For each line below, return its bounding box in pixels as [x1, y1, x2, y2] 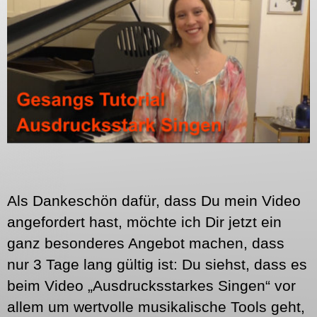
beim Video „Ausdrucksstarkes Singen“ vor [7, 277, 296, 294]
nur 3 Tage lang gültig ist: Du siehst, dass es [7, 255, 307, 273]
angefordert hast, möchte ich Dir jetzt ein [7, 213, 282, 231]
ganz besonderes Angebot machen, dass [7, 234, 284, 252]
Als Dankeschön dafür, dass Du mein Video [7, 192, 301, 209]
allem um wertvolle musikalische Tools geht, [7, 298, 305, 316]
